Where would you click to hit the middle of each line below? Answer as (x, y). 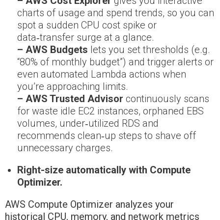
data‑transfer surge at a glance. (86, 38)
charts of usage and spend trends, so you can (116, 13)
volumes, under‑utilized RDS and (88, 124)
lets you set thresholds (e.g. (149, 50)
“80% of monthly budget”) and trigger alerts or (115, 62)
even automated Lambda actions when (102, 74)
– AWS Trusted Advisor (70, 99)
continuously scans (166, 99)
